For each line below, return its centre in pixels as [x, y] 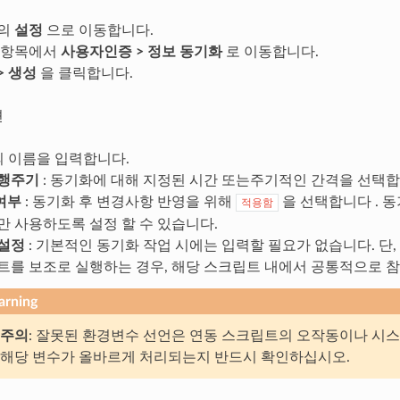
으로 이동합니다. [98, 30]
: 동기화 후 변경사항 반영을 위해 [128, 201]
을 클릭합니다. [84, 73]
